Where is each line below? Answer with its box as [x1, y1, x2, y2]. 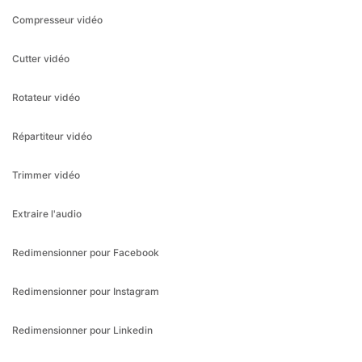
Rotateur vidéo [12, 25, 80, 38]
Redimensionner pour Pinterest [12, 297, 154, 309]
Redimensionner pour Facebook [12, 180, 159, 193]
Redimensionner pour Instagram [12, 219, 159, 232]
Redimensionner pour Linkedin [12, 258, 153, 271]
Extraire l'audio [12, 141, 82, 154]
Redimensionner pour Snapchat [12, 335, 157, 348]
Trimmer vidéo [12, 103, 80, 116]
